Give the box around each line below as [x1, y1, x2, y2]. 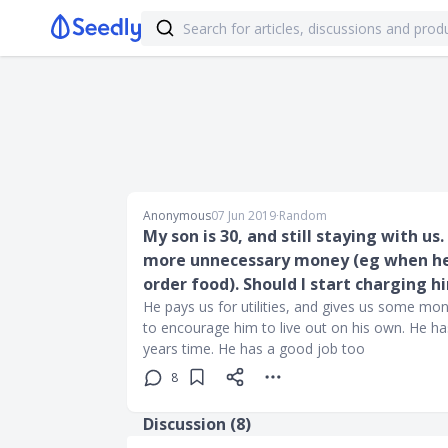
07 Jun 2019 [211, 207, 276, 224]
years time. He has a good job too [143, 339, 365, 358]
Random [279, 207, 327, 224]
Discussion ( [143, 413, 236, 435]
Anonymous [143, 207, 211, 224]
